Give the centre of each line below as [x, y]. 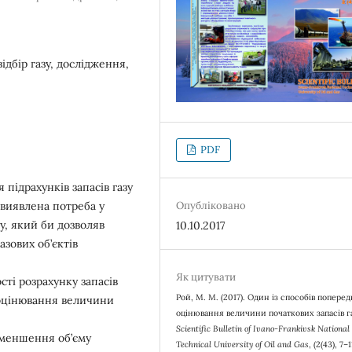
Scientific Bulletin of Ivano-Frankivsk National [263, 329]
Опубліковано [211, 206]
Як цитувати [206, 277]
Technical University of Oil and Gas [243, 345]
